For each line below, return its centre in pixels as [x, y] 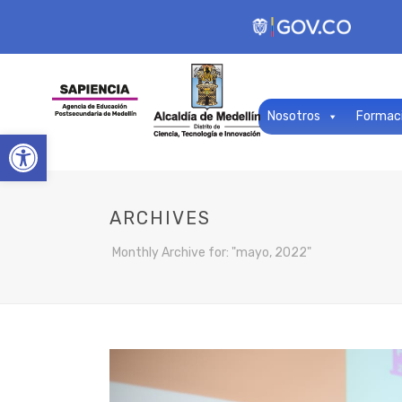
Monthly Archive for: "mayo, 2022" [212, 253]
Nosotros [294, 116]
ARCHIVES [160, 218]
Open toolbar [94, 143]
